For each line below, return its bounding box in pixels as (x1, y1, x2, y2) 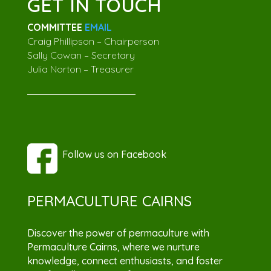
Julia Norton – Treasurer (27, 62, 134, 75)
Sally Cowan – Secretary (27, 48, 135, 61)
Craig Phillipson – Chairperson (27, 34, 159, 47)
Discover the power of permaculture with (27, 227, 209, 240)
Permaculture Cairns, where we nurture (27, 241, 200, 253)
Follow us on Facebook (57, 148, 166, 161)
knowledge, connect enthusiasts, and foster (27, 255, 223, 267)
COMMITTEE (27, 21, 85, 33)
